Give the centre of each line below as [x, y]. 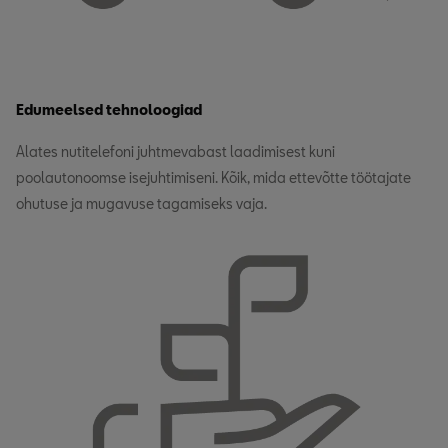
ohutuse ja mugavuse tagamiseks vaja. [141, 204]
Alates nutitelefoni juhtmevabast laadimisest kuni [175, 152]
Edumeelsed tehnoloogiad [109, 110]
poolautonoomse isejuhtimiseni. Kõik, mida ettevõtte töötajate [213, 178]
